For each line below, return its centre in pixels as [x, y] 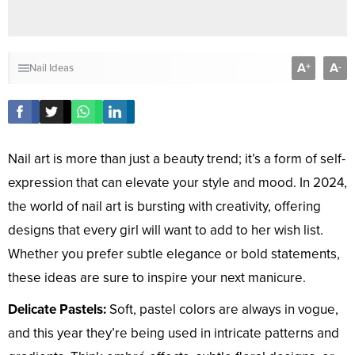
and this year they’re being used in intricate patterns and [174, 334]
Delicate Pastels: [57, 310]
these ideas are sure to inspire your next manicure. [157, 278]
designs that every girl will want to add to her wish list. [166, 231]
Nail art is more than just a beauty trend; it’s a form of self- [177, 159]
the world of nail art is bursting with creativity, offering [164, 207]
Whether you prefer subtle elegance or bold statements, [174, 254]
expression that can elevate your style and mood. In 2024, [177, 183]
